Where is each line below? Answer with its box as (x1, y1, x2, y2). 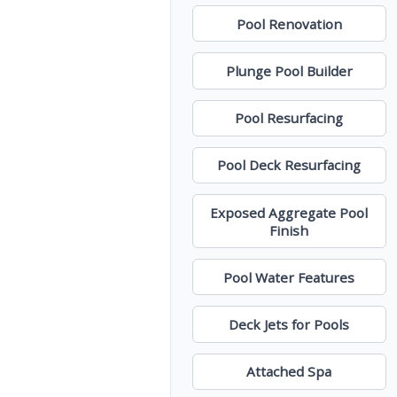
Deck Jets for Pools (229, 315, 350, 333)
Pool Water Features (223, 268, 355, 286)
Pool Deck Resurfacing (217, 156, 362, 175)
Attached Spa (246, 362, 332, 381)
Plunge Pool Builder (225, 62, 353, 81)
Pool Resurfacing (235, 109, 344, 128)
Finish (269, 221, 309, 239)
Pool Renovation (236, 14, 342, 33)
